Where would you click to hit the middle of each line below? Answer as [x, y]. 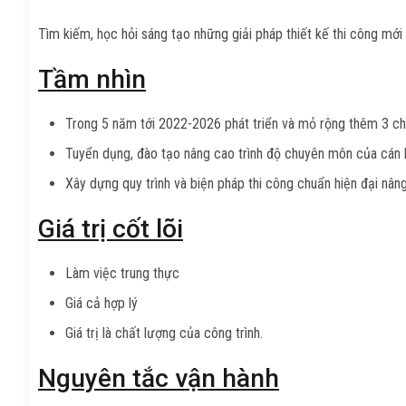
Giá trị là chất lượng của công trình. [164, 333]
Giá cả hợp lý [101, 303]
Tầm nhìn [92, 79]
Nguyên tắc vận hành [159, 378]
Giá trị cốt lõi [111, 228]
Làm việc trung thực [122, 273]
